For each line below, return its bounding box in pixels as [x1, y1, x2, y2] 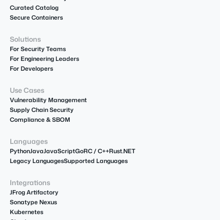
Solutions [10, 34, 41, 44]
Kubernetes [10, 208, 43, 217]
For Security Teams [10, 45, 66, 54]
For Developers [10, 64, 53, 73]
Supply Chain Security [10, 106, 74, 114]
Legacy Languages [10, 157, 64, 165]
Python [10, 147, 30, 156]
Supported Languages [64, 157, 128, 165]
